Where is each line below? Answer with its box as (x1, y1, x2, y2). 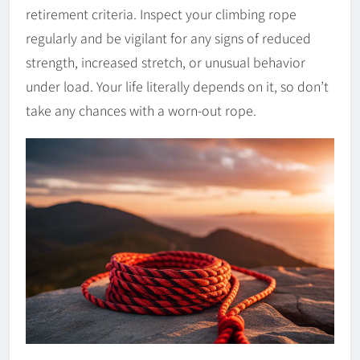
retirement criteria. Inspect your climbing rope (26, 4, 297, 24)
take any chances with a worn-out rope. (26, 100, 256, 121)
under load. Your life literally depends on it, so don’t (26, 76, 329, 96)
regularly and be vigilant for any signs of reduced (26, 28, 311, 48)
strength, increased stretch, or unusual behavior (26, 52, 305, 72)
